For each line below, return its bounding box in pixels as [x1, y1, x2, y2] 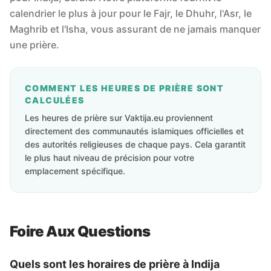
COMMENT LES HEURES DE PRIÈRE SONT [25, 83, 224, 93]
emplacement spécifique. [25, 166, 125, 176]
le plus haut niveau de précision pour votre [25, 152, 194, 163]
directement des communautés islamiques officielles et [25, 126, 244, 136]
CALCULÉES [25, 95, 85, 105]
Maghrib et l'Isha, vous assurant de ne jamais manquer [10, 23, 261, 35]
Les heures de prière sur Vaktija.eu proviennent [25, 113, 213, 123]
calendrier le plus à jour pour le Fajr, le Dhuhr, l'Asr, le [10, 7, 252, 19]
